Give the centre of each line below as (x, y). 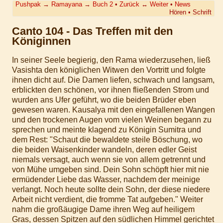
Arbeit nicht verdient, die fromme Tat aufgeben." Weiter (108, 200)
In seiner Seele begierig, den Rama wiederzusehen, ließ (111, 60)
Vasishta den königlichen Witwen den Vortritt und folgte (109, 70)
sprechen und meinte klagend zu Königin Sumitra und (107, 130)
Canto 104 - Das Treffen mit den (92, 31)
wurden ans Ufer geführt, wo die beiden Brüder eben (104, 100)
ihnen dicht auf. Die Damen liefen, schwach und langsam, (113, 80)
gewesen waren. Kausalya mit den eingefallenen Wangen (113, 110)
